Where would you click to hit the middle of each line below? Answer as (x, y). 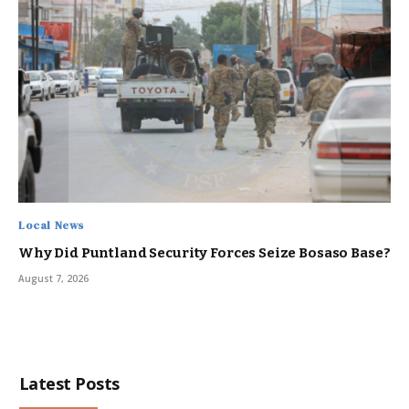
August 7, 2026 (53, 279)
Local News (51, 226)
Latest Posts (69, 384)
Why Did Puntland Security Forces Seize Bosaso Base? (204, 253)
